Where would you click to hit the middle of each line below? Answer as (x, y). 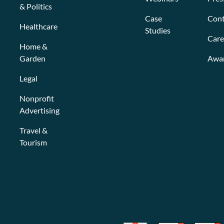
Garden (33, 58)
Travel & (34, 130)
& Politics (36, 6)
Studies (157, 30)
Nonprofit (37, 98)
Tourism (33, 142)
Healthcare (39, 26)
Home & (34, 46)
